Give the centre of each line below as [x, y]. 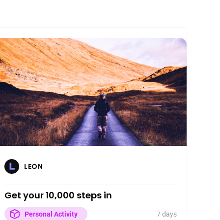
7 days [166, 214]
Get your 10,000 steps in [58, 195]
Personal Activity [51, 214]
